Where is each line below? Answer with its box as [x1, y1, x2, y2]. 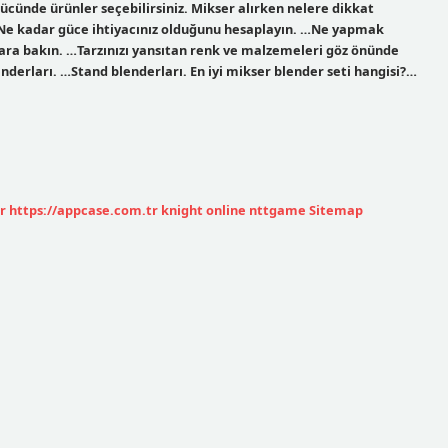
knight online [161, 200, 246, 219]
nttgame [249, 200, 306, 219]
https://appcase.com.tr [9, 200, 158, 219]
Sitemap [309, 200, 363, 219]
